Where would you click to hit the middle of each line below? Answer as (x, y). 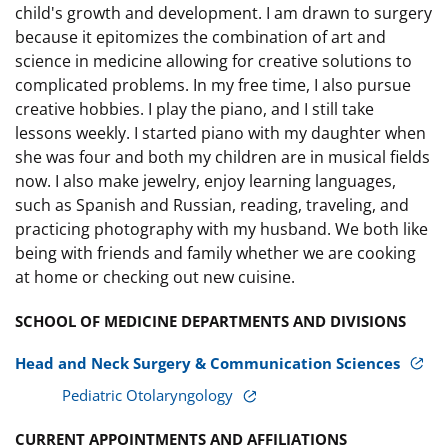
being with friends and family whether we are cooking (215, 252)
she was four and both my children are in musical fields (222, 156)
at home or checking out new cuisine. (155, 276)
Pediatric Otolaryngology (149, 395)
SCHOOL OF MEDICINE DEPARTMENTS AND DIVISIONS (210, 320)
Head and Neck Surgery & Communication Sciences (209, 362)
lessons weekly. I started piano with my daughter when (220, 132)
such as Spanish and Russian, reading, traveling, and (212, 204)
